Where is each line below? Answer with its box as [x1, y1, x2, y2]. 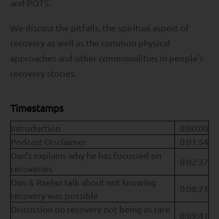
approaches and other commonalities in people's [10, 53, 203, 64]
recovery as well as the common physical [10, 38, 170, 48]
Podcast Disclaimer [11, 136, 87, 147]
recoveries [11, 163, 52, 174]
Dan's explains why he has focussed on [11, 150, 161, 161]
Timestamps [10, 102, 64, 114]
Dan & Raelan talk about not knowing [11, 177, 156, 188]
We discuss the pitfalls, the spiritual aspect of [10, 22, 189, 33]
